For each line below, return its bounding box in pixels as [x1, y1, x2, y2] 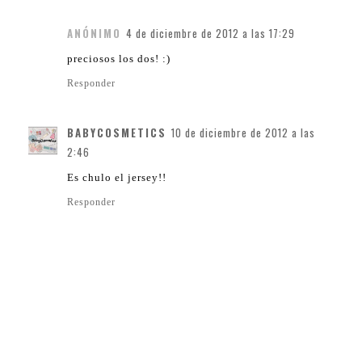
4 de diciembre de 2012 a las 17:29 [126, 25, 295, 42]
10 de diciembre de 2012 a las [171, 124, 315, 141]
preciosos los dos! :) [67, 53, 170, 65]
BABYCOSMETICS [67, 124, 166, 141]
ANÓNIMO [67, 25, 121, 42]
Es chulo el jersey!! [67, 171, 166, 184]
